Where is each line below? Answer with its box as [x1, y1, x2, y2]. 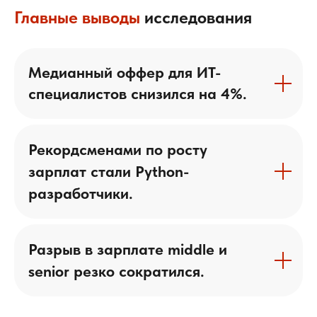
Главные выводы [14, 6, 144, 28]
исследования [144, 6, 252, 28]
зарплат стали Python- [28, 161, 189, 180]
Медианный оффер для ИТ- [28, 62, 221, 81]
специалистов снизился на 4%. [28, 83, 247, 103]
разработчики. [28, 183, 133, 202]
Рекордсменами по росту [28, 139, 207, 158]
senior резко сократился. [28, 261, 204, 280]
